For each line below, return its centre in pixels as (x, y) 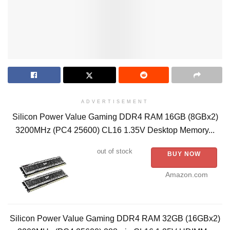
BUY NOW (184, 154)
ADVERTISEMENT (115, 102)
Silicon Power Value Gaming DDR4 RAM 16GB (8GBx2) (115, 117)
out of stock (115, 151)
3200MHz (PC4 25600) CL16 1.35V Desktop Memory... (115, 130)
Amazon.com (186, 175)
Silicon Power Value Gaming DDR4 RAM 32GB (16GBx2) (115, 219)
